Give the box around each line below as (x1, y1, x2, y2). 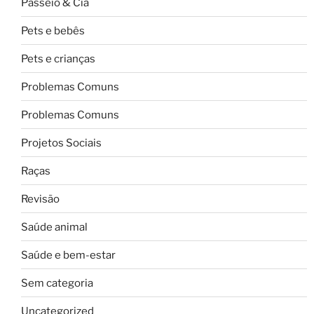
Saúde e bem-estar (21, 248, 116, 261)
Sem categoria (21, 276, 93, 289)
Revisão (21, 192, 60, 205)
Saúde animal (21, 220, 88, 233)
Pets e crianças (21, 52, 95, 65)
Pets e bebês (21, 24, 85, 37)
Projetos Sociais (21, 136, 102, 149)
